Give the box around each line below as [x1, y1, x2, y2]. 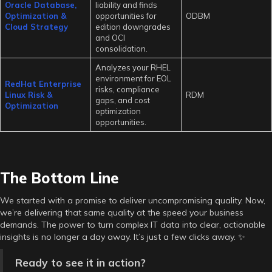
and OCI [95, 32, 125, 42]
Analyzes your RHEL [95, 62, 171, 72]
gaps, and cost [95, 95, 150, 105]
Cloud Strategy [4, 21, 68, 32]
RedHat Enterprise [4, 78, 81, 89]
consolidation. [95, 43, 148, 53]
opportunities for [95, 10, 157, 21]
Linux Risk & [4, 89, 53, 100]
